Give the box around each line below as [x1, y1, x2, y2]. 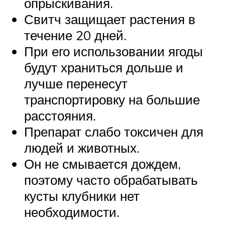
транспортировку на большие [24, 91, 200, 107]
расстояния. [24, 107, 96, 124]
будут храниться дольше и [24, 59, 183, 75]
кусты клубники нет [24, 187, 140, 204]
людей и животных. [24, 139, 140, 156]
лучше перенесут [24, 75, 128, 91]
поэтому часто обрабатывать [24, 171, 198, 188]
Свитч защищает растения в [24, 11, 195, 27]
